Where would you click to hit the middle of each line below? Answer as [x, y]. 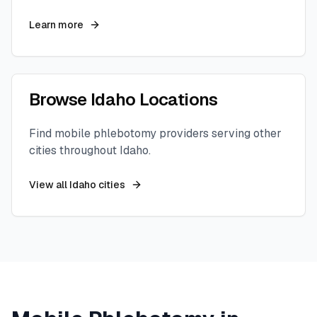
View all [49, 185]
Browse [60, 99]
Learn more [56, 25]
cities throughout [74, 150]
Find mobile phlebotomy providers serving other [155, 133]
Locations [177, 99]
